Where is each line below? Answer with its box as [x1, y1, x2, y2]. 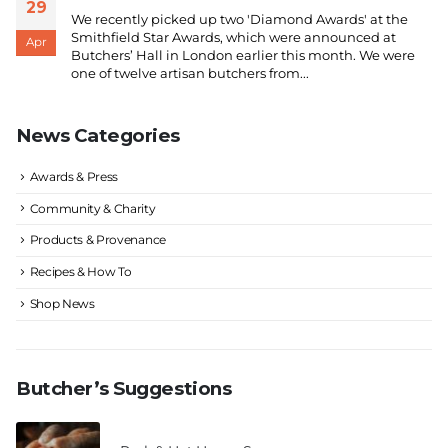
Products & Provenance [29, 232, 166, 248]
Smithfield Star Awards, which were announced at [71, 28, 396, 45]
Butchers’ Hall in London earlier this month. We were [71, 46, 415, 63]
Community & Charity [29, 200, 156, 216]
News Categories [16, 124, 181, 148]
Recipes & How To [29, 264, 132, 280]
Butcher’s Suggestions [16, 376, 232, 400]
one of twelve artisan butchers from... [71, 64, 309, 81]
